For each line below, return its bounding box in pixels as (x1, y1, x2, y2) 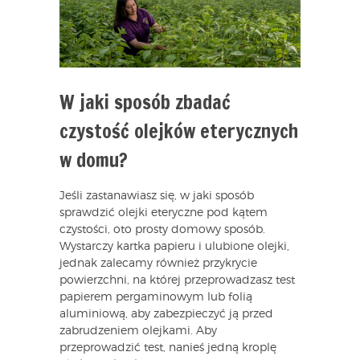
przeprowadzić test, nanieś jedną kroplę (59, 342, 276, 354)
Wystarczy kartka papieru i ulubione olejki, (59, 241, 289, 253)
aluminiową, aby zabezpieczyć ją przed (59, 309, 273, 321)
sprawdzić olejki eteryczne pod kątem (59, 207, 268, 219)
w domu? (59, 146, 128, 174)
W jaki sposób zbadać (59, 88, 231, 117)
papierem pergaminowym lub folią (59, 292, 252, 304)
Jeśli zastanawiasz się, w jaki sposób (59, 190, 254, 202)
